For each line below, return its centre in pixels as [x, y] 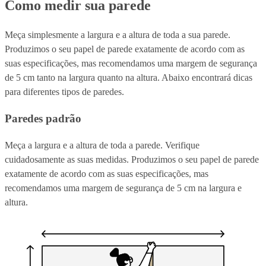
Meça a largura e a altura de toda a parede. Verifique [102, 145]
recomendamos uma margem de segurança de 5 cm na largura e [123, 188]
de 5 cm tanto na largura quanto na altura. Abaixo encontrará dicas [129, 78]
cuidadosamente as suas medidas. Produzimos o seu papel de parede [132, 159]
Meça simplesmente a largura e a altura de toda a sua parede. [118, 35]
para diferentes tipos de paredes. [64, 92]
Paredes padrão [43, 118]
